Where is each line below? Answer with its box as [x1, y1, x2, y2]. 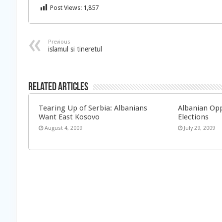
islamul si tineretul [48, 45, 102, 53]
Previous [48, 39, 70, 45]
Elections [178, 112, 209, 121]
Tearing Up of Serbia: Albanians [39, 104, 147, 112]
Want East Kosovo [39, 112, 100, 121]
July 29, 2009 [184, 125, 216, 131]
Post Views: [50, 4, 82, 11]
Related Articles [28, 82, 88, 93]
